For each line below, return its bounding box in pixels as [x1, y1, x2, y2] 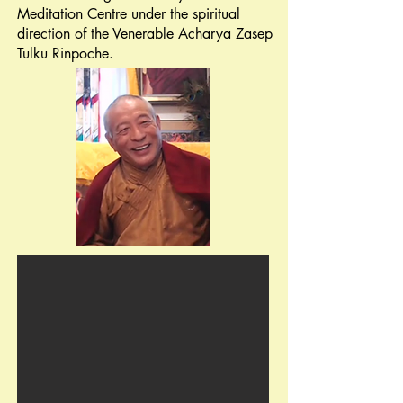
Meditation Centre [17, 4, 127, 23]
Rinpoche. [48, 44, 113, 63]
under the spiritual [131, 4, 240, 23]
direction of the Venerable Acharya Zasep [17, 24, 273, 43]
